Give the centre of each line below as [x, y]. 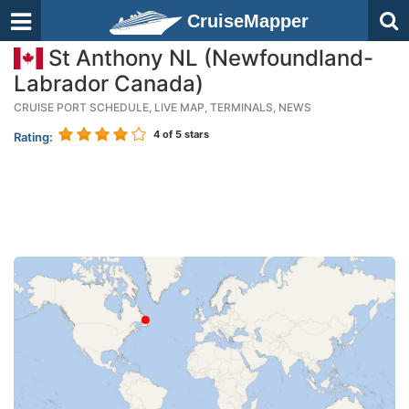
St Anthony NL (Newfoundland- [208, 58]
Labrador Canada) [109, 84]
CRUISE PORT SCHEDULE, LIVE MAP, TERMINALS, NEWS [163, 107]
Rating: [33, 137]
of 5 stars [184, 134]
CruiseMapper [248, 21]
